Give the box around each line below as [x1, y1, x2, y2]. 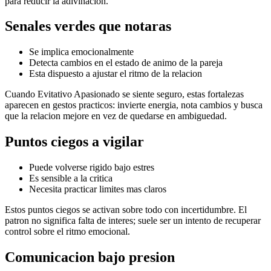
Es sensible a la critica [29, 173, 113, 184]
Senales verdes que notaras [5, 18, 171, 34]
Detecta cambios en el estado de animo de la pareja [29, 57, 223, 68]
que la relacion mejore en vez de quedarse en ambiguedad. [5, 111, 227, 122]
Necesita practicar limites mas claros [29, 184, 166, 195]
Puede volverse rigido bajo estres [29, 162, 154, 173]
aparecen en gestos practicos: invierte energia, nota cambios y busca [5, 100, 263, 111]
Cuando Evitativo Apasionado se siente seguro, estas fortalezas [5, 89, 244, 100]
